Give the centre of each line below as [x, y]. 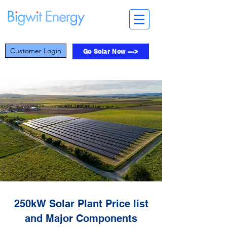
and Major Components [81, 218]
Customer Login [36, 51]
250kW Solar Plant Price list [81, 204]
